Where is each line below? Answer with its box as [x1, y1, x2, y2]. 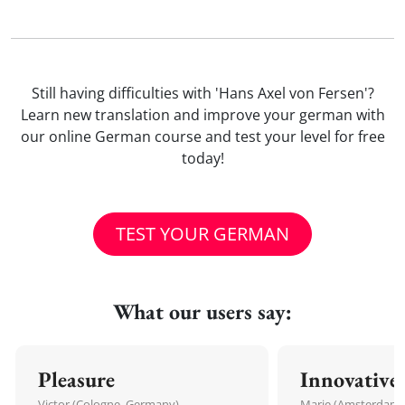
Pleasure [38, 365, 115, 393]
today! [181, 148, 224, 168]
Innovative [300, 365, 399, 393]
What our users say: [113, 297, 292, 325]
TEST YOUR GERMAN [116, 221, 289, 246]
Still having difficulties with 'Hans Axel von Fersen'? [31, 83, 374, 103]
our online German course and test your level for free [20, 127, 385, 146]
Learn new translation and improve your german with [20, 105, 385, 125]
